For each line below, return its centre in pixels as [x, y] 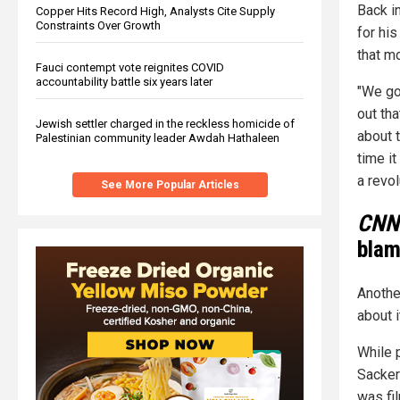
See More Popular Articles [170, 184]
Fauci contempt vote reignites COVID [130, 67]
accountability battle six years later [124, 81]
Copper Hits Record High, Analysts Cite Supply [155, 11]
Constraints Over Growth [98, 25]
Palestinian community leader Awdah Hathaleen [158, 137]
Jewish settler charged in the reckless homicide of [165, 123]
